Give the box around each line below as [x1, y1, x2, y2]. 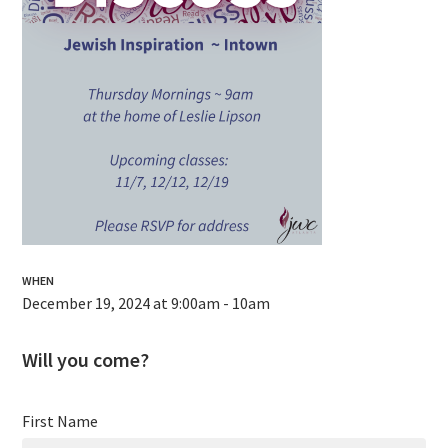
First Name [22, 411, 99, 431]
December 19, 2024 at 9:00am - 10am [22, 293, 271, 314]
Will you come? [22, 347, 150, 373]
